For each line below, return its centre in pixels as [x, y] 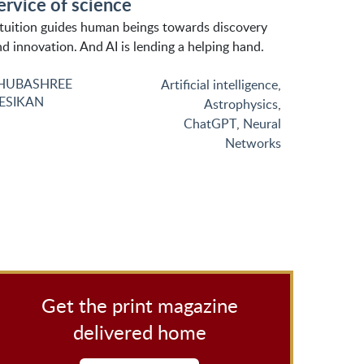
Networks [253, 143]
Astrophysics [241, 104]
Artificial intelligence [219, 84]
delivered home [139, 332]
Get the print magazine [139, 305]
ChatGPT [210, 123]
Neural [262, 123]
